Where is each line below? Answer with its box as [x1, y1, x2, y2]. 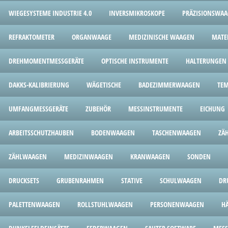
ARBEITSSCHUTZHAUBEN [9, 128, 74, 137]
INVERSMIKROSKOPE [109, 8, 165, 18]
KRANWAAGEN [130, 152, 170, 161]
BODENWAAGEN [91, 128, 135, 137]
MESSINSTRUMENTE [128, 104, 183, 113]
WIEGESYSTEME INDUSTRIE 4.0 [9, 8, 92, 18]
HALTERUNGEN [186, 56, 226, 66]
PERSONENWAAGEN [150, 199, 204, 209]
